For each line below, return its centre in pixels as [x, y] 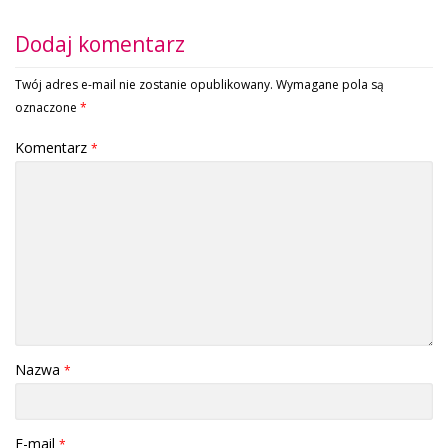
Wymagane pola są [330, 84]
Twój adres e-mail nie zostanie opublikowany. [144, 84]
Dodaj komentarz [100, 43]
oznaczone [47, 107]
